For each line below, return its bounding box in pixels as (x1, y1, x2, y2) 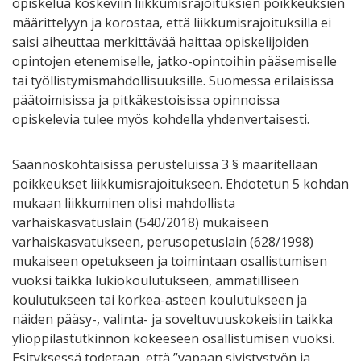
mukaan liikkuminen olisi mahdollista (12, 193, 235, 212)
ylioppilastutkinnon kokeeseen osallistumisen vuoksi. (12, 329, 334, 347)
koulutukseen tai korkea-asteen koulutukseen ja (12, 290, 307, 309)
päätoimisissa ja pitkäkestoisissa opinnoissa (12, 90, 280, 109)
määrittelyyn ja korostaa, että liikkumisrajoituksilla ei (12, 13, 331, 31)
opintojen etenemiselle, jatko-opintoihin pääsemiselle (12, 52, 337, 70)
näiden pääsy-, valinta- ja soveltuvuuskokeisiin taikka (12, 309, 333, 328)
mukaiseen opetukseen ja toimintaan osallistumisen (12, 251, 327, 270)
